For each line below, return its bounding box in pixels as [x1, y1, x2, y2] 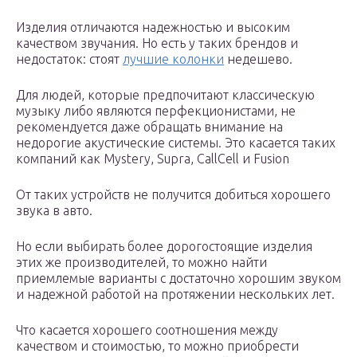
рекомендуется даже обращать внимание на [16, 120, 283, 135]
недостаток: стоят [16, 52, 123, 67]
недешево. [224, 52, 292, 67]
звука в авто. [16, 203, 92, 218]
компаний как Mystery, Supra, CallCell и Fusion [16, 151, 289, 167]
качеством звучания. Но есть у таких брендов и [16, 36, 298, 51]
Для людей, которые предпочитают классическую [16, 88, 315, 103]
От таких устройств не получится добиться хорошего [16, 187, 331, 202]
